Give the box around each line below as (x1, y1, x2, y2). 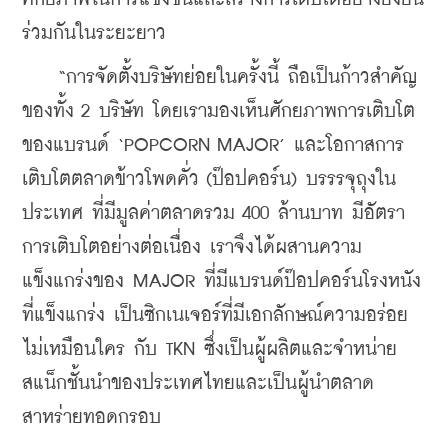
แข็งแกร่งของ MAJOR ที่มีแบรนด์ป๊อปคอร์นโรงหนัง (22, 271, 421, 291)
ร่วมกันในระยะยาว (22, 23, 166, 43)
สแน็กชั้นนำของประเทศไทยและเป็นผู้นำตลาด (22, 373, 374, 393)
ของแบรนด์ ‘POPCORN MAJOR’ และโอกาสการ (22, 135, 404, 155)
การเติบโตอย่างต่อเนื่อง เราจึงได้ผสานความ (22, 237, 362, 257)
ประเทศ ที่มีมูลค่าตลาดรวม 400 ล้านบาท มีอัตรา (22, 203, 405, 223)
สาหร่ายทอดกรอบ (22, 407, 161, 427)
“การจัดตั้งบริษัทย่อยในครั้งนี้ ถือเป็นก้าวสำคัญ (22, 67, 418, 87)
